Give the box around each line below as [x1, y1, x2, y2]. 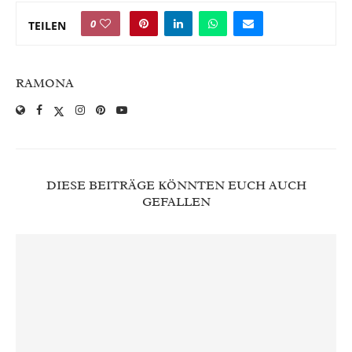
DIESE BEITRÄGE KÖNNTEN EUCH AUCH [46, 178, 306, 194]
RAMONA [16, 75, 74, 92]
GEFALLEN [141, 194, 211, 211]
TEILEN [28, 17, 66, 33]
